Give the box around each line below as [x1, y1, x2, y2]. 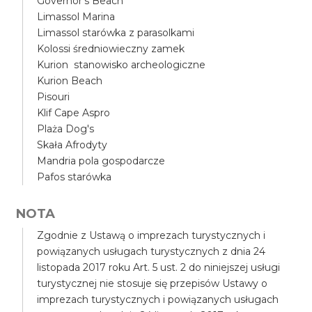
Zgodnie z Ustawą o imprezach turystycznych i [37, 229, 266, 242]
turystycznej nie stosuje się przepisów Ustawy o [37, 277, 268, 290]
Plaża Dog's [37, 123, 95, 135]
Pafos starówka [37, 171, 112, 183]
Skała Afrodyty [37, 139, 108, 151]
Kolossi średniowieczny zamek [37, 42, 185, 55]
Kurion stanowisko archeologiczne [37, 58, 206, 71]
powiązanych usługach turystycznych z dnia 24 [37, 245, 266, 258]
